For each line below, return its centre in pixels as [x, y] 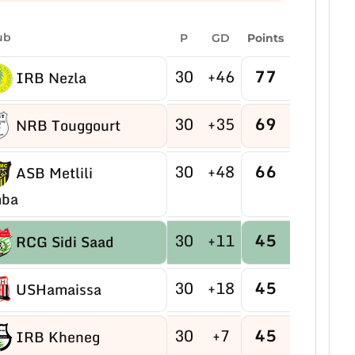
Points [265, 38]
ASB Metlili [54, 173]
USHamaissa [58, 290]
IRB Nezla [51, 78]
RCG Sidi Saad [65, 242]
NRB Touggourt [68, 126]
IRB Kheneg [57, 337]
